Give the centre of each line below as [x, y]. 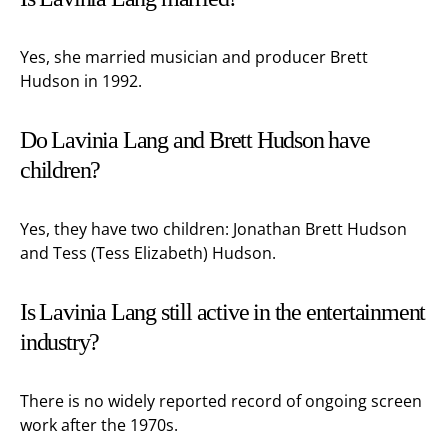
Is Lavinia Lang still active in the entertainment [223, 312]
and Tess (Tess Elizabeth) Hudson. [148, 253]
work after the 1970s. [99, 425]
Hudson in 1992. [81, 81]
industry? [60, 342]
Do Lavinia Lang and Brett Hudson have [195, 140]
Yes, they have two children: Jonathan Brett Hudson [213, 229]
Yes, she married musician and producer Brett [194, 57]
